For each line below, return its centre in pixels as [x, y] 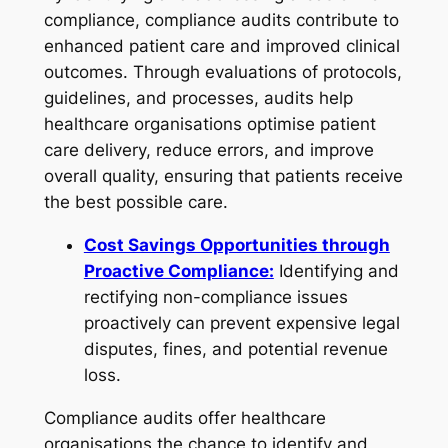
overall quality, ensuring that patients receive [223, 175]
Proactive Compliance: [178, 270]
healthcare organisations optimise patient [209, 123]
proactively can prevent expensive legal [241, 322]
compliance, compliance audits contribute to [221, 19]
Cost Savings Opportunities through [236, 244]
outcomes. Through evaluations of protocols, [222, 71]
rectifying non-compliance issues [215, 296]
